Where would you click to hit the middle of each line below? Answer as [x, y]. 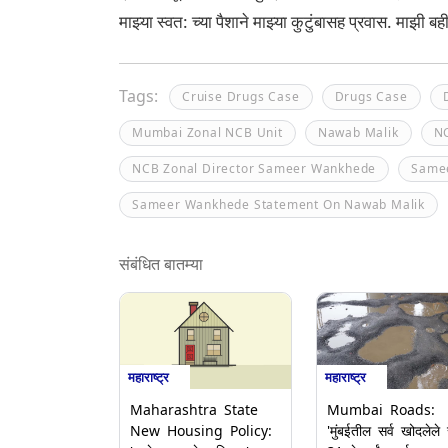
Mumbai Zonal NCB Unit [207, 132]
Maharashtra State [194, 409]
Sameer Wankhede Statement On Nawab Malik [278, 204]
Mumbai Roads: [380, 409]
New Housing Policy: [201, 430]
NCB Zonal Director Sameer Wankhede [254, 168]
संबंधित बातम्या [161, 264]
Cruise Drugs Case [241, 96]
